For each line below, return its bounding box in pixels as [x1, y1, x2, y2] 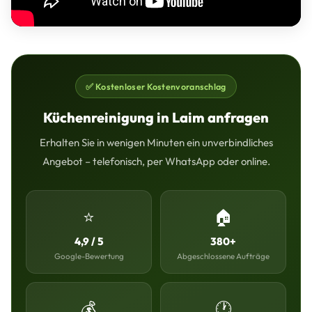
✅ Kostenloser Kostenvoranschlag [86, 81, 226, 93]
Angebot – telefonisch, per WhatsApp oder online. [42, 155, 270, 169]
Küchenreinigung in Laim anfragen [43, 109, 269, 127]
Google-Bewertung [54, 251, 124, 262]
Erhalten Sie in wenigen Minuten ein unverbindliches [39, 136, 273, 150]
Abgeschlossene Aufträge [177, 251, 270, 262]
